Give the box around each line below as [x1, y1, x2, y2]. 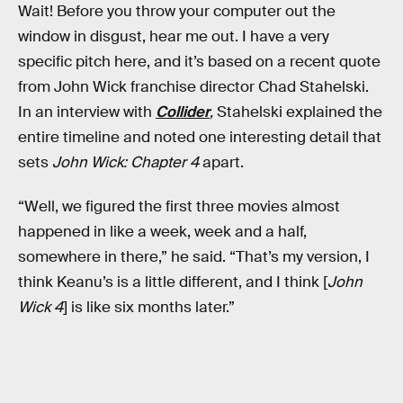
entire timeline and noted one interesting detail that [18, 127, 381, 147]
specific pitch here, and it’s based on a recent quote [18, 51, 381, 71]
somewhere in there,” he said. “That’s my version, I [18, 247, 370, 267]
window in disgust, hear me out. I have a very [18, 26, 329, 46]
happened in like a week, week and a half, [18, 222, 307, 242]
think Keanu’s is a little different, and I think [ [18, 273, 327, 292]
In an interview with [18, 102, 156, 121]
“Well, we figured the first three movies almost [18, 197, 340, 217]
